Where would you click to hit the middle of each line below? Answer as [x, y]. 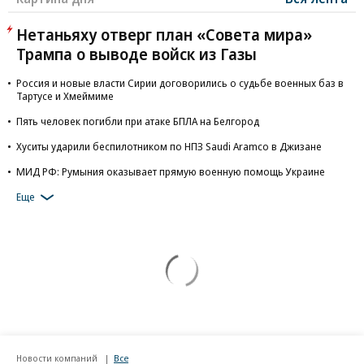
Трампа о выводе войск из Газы [136, 54]
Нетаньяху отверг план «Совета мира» [164, 35]
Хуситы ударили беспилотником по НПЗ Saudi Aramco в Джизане [169, 147]
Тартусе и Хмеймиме [65, 96]
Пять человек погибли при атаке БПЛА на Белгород [138, 121]
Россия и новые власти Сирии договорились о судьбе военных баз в [180, 83]
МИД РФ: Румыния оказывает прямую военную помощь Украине [171, 172]
